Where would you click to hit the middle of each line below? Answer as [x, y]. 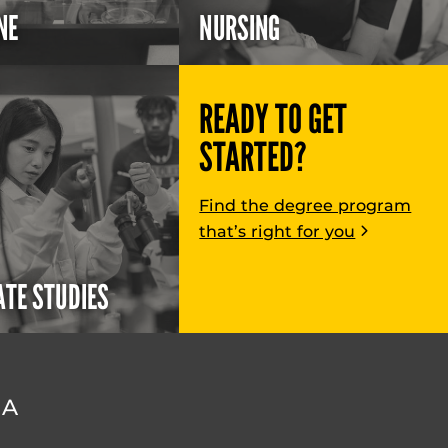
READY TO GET [273, 119]
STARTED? [253, 157]
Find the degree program [305, 205]
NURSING [240, 29]
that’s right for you [277, 231]
